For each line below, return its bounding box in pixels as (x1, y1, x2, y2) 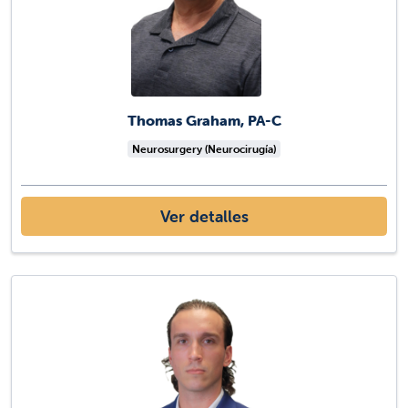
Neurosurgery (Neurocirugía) (132, 142, 276, 157)
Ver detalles (159, 206, 249, 228)
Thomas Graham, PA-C (127, 111, 281, 130)
